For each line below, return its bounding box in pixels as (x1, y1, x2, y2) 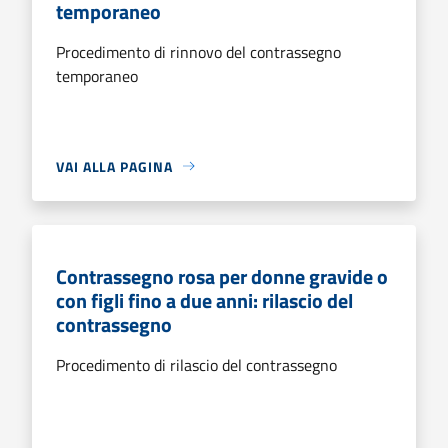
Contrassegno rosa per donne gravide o (56, 260, 388, 292)
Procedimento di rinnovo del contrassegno (56, 39, 341, 64)
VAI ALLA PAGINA (56, 155, 173, 177)
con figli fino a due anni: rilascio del (56, 284, 353, 316)
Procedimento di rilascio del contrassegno (56, 352, 337, 377)
